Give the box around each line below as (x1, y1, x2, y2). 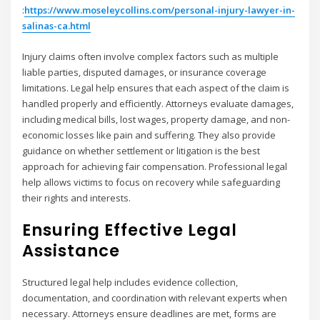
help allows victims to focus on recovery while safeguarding (22, 175, 281, 189)
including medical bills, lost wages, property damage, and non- (22, 112, 291, 126)
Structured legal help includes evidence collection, (22, 276, 239, 289)
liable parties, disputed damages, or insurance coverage (22, 65, 267, 79)
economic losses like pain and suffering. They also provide (22, 128, 276, 141)
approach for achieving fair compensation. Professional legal (22, 159, 288, 173)
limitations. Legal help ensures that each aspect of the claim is (22, 81, 290, 94)
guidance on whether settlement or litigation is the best (22, 144, 261, 157)
